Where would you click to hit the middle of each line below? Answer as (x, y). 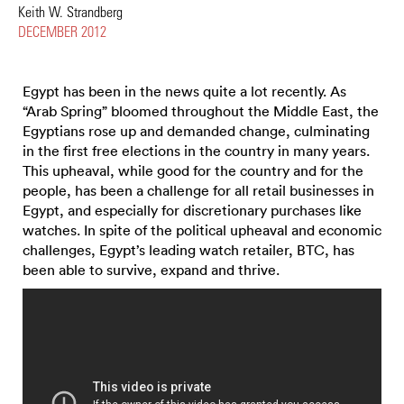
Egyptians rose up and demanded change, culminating (196, 131)
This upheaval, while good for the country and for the (193, 170)
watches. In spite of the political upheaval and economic (202, 230)
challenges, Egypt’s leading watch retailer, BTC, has (188, 250)
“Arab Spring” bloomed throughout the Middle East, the (201, 111)
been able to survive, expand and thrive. (151, 270)
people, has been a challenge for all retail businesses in (198, 190)
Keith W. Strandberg (70, 11)
